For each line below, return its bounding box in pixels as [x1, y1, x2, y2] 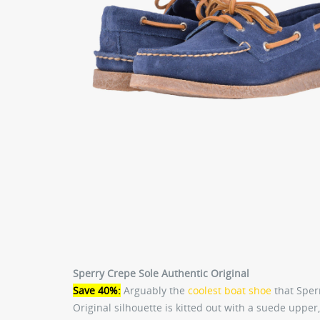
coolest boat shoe [188, 283, 271, 297]
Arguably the [121, 283, 188, 297]
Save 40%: [73, 283, 121, 297]
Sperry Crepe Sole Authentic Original [73, 266, 249, 280]
